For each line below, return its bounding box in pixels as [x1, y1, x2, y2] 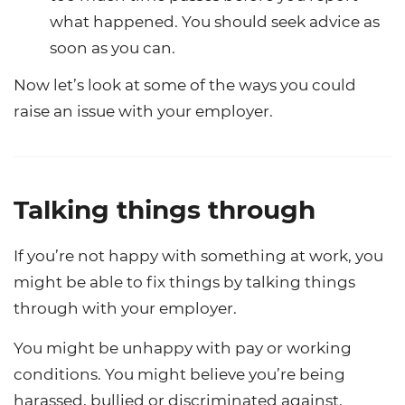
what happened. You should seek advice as [50, 13, 380, 32]
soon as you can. [50, 39, 175, 58]
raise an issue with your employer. [14, 101, 273, 120]
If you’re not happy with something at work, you [14, 246, 383, 265]
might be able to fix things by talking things [14, 272, 355, 291]
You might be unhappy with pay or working [14, 338, 352, 357]
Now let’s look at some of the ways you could [14, 75, 356, 94]
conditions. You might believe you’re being [14, 364, 345, 383]
